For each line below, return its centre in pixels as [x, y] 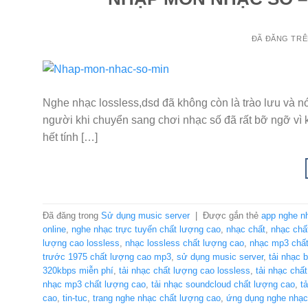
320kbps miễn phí [78, 270]
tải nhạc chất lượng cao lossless [185, 270]
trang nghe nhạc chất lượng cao [157, 298]
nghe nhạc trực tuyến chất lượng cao [146, 229]
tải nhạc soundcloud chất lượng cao [223, 284]
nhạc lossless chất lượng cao [185, 243]
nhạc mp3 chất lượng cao [94, 284]
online [54, 229]
